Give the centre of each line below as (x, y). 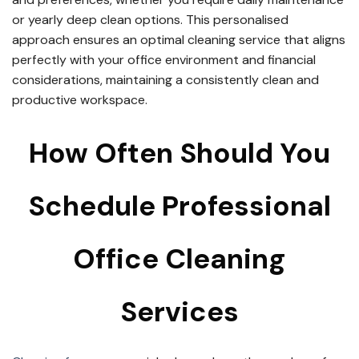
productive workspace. (80, 99)
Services (179, 311)
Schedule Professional (179, 206)
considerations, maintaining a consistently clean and (165, 79)
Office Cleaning (179, 258)
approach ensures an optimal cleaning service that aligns (179, 39)
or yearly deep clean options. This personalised (150, 19)
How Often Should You (179, 153)
